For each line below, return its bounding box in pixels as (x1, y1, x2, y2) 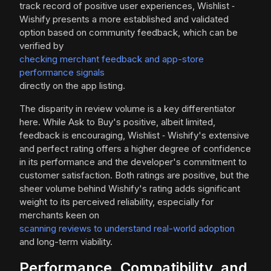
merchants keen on (19, 209, 99, 221)
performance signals (19, 67, 105, 79)
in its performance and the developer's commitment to (19, 156, 247, 168)
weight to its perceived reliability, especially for (19, 196, 214, 208)
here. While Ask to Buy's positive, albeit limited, (19, 116, 215, 128)
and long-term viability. (19, 236, 113, 248)
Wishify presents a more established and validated (19, 13, 229, 25)
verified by (19, 40, 64, 52)
